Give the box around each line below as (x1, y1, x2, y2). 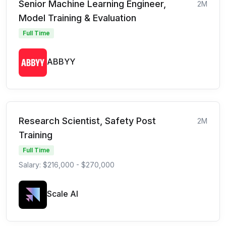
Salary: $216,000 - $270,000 (19, 160, 115, 169)
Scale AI (47, 188, 78, 199)
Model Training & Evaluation (19, 12, 136, 23)
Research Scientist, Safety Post (19, 115, 156, 126)
